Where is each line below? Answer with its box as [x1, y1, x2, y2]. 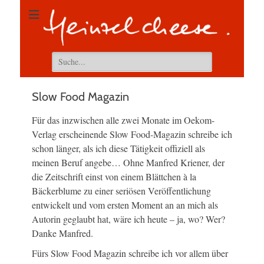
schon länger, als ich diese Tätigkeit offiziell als [32, 142, 205, 155]
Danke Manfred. [32, 227, 93, 240]
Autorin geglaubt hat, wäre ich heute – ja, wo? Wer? [32, 213, 225, 226]
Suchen [51, 52, 72, 62]
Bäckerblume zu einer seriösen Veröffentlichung [32, 184, 211, 197]
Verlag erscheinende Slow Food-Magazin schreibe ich [32, 128, 232, 141]
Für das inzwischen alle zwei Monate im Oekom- [32, 114, 214, 127]
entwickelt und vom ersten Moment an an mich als [32, 199, 218, 212]
